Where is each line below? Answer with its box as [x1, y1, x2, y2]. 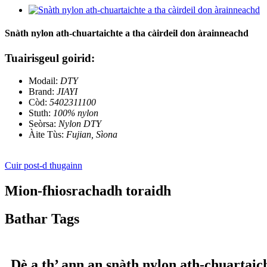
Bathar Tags [5, 211, 79, 227]
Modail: [29, 76, 58, 86]
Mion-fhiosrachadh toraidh [5, 183, 171, 199]
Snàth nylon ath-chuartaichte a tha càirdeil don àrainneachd [5, 28, 249, 39]
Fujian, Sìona [66, 129, 117, 140]
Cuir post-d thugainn [5, 160, 82, 171]
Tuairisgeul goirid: [5, 51, 95, 64]
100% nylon [53, 108, 98, 119]
